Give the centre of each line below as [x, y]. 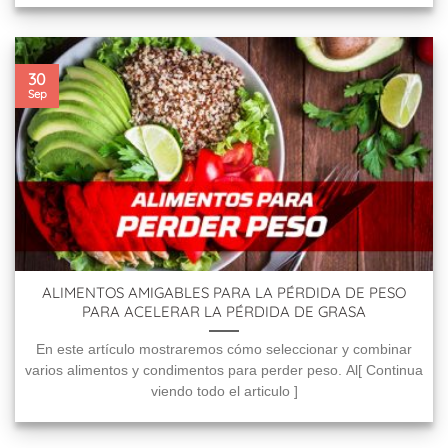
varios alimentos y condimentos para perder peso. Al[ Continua [224, 370]
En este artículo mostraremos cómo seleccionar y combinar [224, 349]
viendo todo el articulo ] [224, 391]
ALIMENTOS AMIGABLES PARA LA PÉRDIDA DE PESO [224, 293]
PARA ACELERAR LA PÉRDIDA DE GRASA [224, 312]
